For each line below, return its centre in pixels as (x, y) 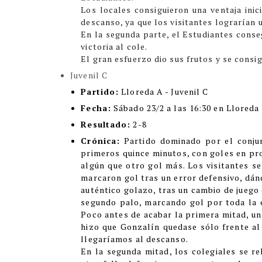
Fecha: (96, 108)
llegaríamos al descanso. (135, 239)
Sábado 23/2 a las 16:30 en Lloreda (185, 108)
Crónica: (101, 141)
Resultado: (106, 124)
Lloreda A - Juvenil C (164, 92)
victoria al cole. (115, 46)
